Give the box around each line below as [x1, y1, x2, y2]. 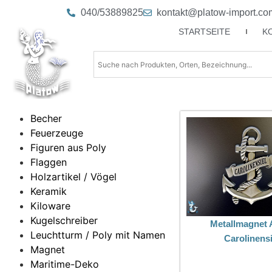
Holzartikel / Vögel [30, 171, 117, 183]
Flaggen [30, 156, 67, 169]
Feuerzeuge [30, 127, 83, 140]
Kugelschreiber [30, 214, 98, 227]
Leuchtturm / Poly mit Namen [30, 229, 165, 242]
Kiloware [30, 200, 70, 212]
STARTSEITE [178, 27, 231, 36]
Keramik [30, 185, 67, 198]
